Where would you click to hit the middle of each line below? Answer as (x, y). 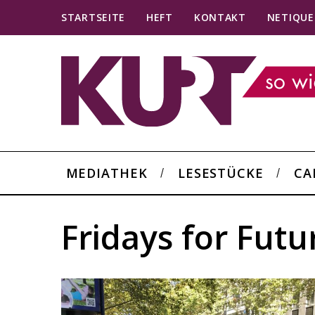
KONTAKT (220, 17)
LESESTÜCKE (220, 173)
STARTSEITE (93, 17)
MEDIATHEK (107, 173)
